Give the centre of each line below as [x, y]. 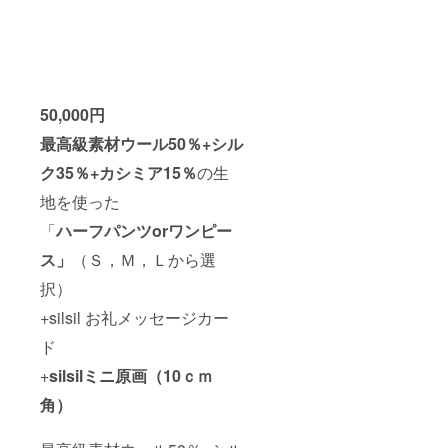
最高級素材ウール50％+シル [141, 144]
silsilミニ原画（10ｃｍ [131, 376]
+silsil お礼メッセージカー [134, 318]
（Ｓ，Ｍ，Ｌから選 [144, 260]
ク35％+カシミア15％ [118, 173]
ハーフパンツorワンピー [144, 231]
